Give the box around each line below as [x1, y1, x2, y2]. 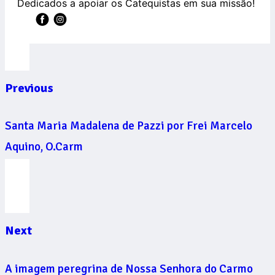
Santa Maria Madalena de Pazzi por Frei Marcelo [5, 118, 252, 134]
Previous [5, 80, 53, 96]
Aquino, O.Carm [5, 139, 83, 155]
